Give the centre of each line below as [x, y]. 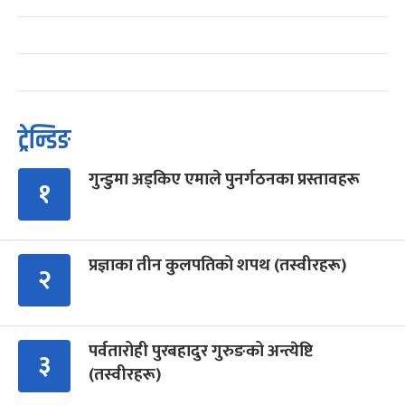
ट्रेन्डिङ [44, 141]
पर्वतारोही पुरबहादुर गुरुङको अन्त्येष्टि [201, 352]
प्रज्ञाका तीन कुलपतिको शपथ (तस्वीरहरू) [217, 266]
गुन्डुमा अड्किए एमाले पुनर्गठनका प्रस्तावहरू [224, 180]
